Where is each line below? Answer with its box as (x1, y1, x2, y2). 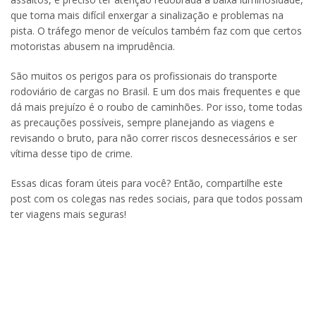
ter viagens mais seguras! (11, 207, 126, 221)
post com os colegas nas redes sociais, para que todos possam (11, 192, 303, 205)
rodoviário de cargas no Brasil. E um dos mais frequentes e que (11, 85, 300, 98)
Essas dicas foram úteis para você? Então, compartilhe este (11, 176, 283, 190)
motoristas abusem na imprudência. (11, 39, 175, 53)
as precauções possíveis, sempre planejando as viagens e (11, 116, 274, 129)
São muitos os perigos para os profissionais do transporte (11, 69, 277, 83)
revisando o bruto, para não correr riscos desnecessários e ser (11, 131, 297, 145)
